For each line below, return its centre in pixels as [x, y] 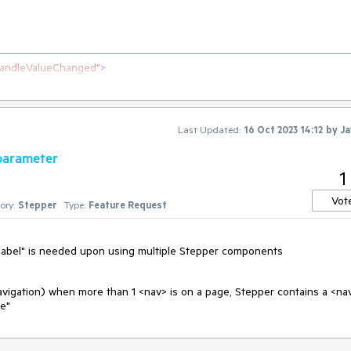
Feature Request [128, 204]
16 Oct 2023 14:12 [283, 129]
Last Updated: [209, 129]
